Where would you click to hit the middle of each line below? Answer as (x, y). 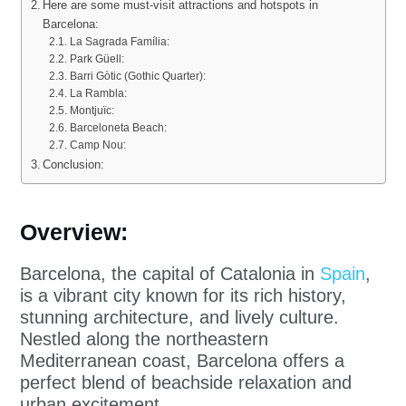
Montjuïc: (92, 110)
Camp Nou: (97, 145)
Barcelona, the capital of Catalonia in (170, 273)
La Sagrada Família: (119, 41)
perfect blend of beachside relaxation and (186, 382)
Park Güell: (97, 58)
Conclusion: (74, 164)
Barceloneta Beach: (118, 127)
